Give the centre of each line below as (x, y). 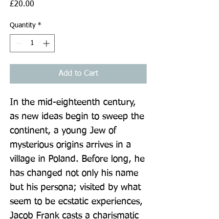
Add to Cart (78, 74)
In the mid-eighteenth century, (73, 102)
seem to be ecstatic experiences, (76, 201)
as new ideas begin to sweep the (77, 116)
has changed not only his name (74, 173)
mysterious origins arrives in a (70, 145)
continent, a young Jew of (63, 131)
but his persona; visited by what (75, 187)
